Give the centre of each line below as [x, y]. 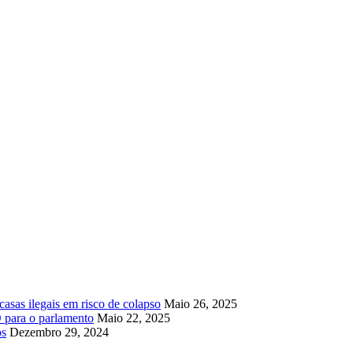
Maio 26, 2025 [201, 303]
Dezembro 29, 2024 [59, 332]
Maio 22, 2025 [134, 318]
